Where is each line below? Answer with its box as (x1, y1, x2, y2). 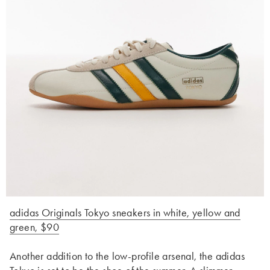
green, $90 (10, 220, 60, 234)
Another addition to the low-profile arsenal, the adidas (10, 249, 245, 263)
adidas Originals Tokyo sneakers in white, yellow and (10, 206, 240, 220)
